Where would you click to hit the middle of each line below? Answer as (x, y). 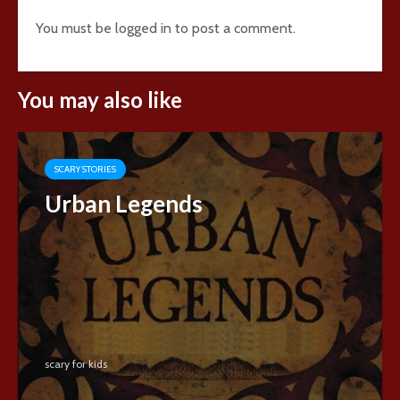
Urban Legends (124, 203)
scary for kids (76, 364)
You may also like (100, 99)
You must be (75, 28)
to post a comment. (233, 28)
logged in (143, 28)
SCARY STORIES (85, 169)
